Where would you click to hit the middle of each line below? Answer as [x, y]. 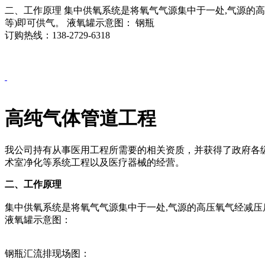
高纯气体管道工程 [80, 118]
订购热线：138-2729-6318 [57, 35]
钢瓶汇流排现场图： [47, 254]
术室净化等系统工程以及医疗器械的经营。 [95, 163]
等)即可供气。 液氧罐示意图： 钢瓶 [80, 23]
